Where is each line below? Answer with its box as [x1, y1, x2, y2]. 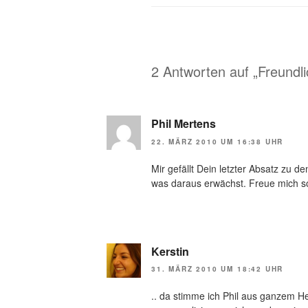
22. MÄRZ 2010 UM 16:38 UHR [151, 136, 284, 146]
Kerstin [151, 243, 189, 259]
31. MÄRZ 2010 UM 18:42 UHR [151, 264, 284, 274]
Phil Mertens [151, 115, 216, 132]
